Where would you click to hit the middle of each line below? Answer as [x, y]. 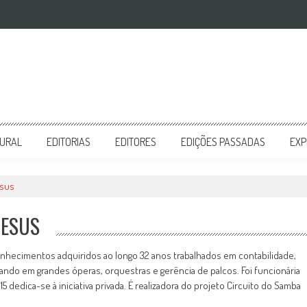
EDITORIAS [69, 142]
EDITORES [136, 142]
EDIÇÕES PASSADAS [223, 142]
